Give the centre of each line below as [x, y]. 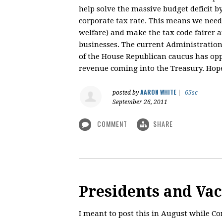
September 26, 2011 [140, 102]
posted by [126, 92]
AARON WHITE [158, 92]
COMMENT [112, 123]
